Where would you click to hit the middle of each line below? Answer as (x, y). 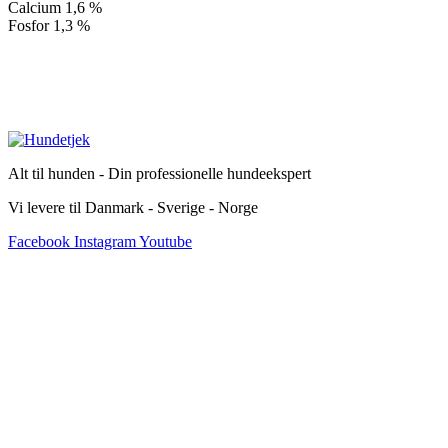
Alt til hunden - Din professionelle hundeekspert (159, 173)
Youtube (165, 241)
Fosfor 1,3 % (49, 25)
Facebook (39, 241)
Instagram (105, 241)
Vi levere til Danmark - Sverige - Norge (133, 207)
